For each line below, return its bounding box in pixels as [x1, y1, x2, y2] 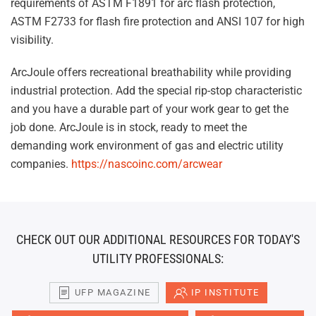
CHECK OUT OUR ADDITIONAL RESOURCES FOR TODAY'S [16, 232, 300, 247]
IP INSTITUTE [190, 287, 260, 298]
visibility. [11, 33, 54, 47]
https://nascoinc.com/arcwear [71, 157, 222, 171]
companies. [11, 157, 71, 171]
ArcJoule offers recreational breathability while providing [11, 66, 291, 79]
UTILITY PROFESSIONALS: [92, 251, 224, 266]
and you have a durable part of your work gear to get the [11, 102, 288, 116]
